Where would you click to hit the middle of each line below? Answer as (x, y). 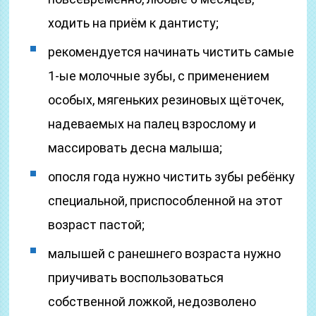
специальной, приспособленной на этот (166, 201)
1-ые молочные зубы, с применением (159, 76)
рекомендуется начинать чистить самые (171, 52)
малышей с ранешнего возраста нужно (165, 254)
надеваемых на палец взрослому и (152, 124)
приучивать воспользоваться (136, 278)
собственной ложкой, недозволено (152, 302)
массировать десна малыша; (135, 148)
